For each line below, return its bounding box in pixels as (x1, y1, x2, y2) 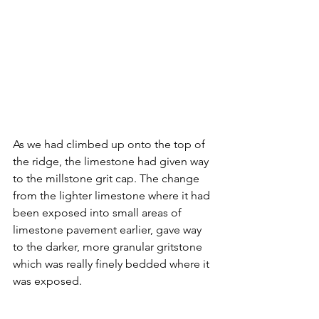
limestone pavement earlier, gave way (13, 222, 204, 236)
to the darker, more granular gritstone (13, 239, 205, 253)
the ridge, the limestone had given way (13, 154, 211, 168)
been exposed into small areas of (13, 205, 184, 219)
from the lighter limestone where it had (13, 188, 213, 202)
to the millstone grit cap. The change (13, 171, 202, 185)
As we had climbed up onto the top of (13, 137, 208, 151)
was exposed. (13, 273, 82, 288)
